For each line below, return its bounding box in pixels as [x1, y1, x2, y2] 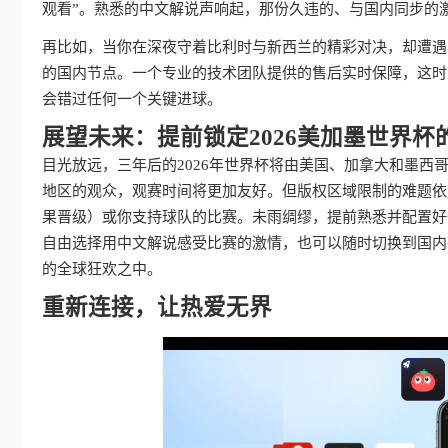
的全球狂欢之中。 [42, 261, 162, 277]
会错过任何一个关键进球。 [42, 91, 222, 107]
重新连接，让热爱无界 [42, 295, 272, 320]
